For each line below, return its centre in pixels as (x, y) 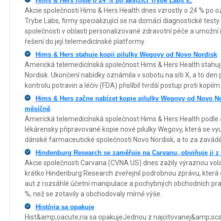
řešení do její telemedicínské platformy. (85, 42)
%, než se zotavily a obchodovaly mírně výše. (93, 194)
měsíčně (37, 109)
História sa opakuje (65, 207)
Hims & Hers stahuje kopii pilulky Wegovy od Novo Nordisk (126, 55)
